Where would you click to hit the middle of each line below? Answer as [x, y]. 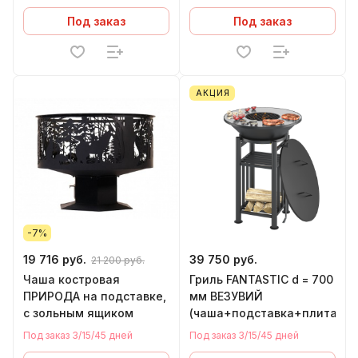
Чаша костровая [72, 279]
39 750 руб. [223, 259]
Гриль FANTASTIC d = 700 [261, 279]
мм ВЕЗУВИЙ [226, 296]
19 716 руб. [55, 259]
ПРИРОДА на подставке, [95, 296]
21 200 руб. [118, 260]
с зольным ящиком [78, 313]
